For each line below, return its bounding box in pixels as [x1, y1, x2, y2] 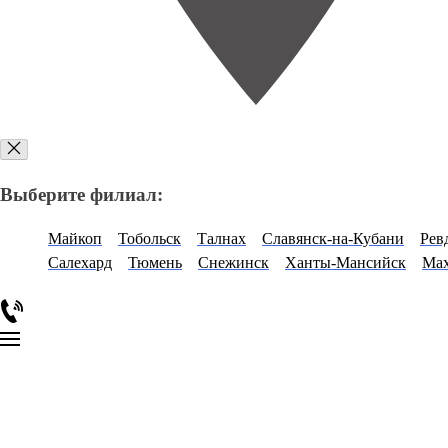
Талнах [197, 230, 246, 248]
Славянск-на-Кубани [262, 230, 404, 248]
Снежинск [198, 254, 269, 272]
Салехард [48, 254, 112, 272]
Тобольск [118, 230, 181, 248]
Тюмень [128, 254, 182, 272]
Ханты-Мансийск [285, 254, 406, 272]
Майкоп [48, 230, 102, 248]
